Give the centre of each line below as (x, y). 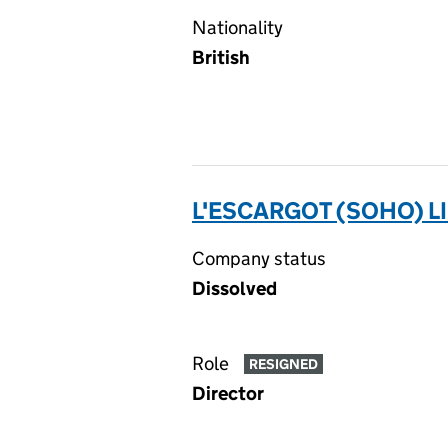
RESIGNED (283, 364)
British (221, 57)
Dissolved (234, 288)
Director (228, 393)
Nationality (237, 27)
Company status (259, 258)
